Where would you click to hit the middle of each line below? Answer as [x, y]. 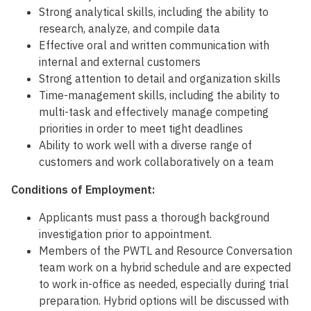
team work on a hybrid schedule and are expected [165, 268]
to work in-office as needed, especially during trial [164, 284]
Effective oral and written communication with [154, 45]
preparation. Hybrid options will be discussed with [164, 301]
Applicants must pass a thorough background [154, 218]
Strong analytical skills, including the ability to [154, 12]
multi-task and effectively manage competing [154, 112]
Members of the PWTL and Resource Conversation [166, 251]
